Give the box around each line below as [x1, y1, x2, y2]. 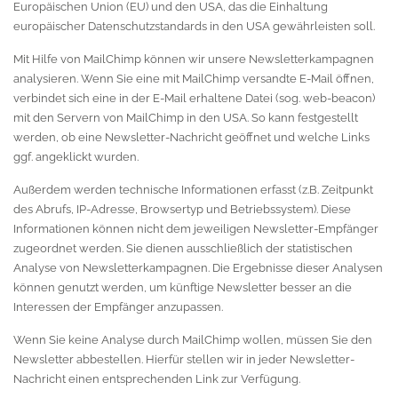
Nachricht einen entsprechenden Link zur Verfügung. [13, 372, 300, 386]
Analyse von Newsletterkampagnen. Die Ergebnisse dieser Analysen [13, 261, 383, 275]
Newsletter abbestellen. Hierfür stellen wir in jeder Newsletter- [13, 353, 354, 366]
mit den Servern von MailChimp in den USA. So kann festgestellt [13, 111, 358, 124]
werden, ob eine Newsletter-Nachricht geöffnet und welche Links [13, 131, 370, 144]
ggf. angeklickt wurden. [13, 150, 139, 163]
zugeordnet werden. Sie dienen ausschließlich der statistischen [13, 242, 353, 255]
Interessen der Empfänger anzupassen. [13, 300, 223, 314]
